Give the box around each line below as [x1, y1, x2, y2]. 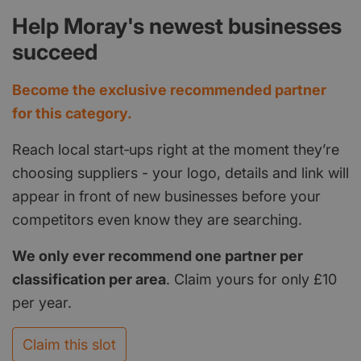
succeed [12, 38, 98, 65]
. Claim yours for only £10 [166, 270, 337, 288]
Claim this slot [23, 335, 116, 353]
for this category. [12, 104, 132, 122]
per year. [12, 293, 72, 311]
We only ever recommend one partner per [12, 247, 303, 264]
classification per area [12, 270, 166, 288]
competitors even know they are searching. [12, 210, 302, 228]
